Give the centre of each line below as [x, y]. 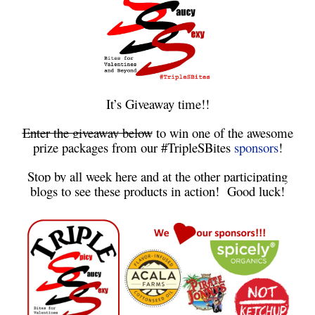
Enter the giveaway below [87, 132]
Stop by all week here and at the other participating [157, 176]
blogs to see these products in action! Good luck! [157, 191]
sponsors [256, 147]
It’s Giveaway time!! [157, 103]
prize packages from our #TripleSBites [133, 147]
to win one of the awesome [223, 132]
